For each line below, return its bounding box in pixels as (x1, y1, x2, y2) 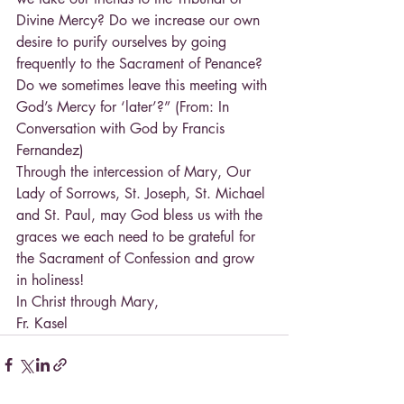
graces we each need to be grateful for (16, 226, 260, 246)
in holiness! (16, 270, 84, 289)
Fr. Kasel (16, 313, 68, 333)
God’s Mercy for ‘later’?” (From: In (16, 96, 234, 116)
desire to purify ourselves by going (16, 32, 231, 51)
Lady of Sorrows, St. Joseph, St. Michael (16, 183, 270, 203)
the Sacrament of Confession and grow (16, 248, 259, 268)
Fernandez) (16, 140, 84, 160)
